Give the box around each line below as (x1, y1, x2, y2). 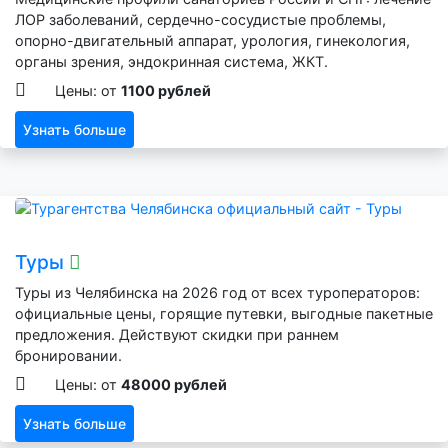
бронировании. (15, 346, 122, 364)
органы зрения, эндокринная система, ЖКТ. (15, 53, 328, 70)
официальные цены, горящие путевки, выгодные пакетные (15, 304, 433, 322)
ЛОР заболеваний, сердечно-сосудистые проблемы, (15, 11, 386, 28)
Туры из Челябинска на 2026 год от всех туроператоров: (15, 283, 420, 301)
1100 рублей (121, 82, 211, 99)
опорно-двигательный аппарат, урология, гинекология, (15, 32, 410, 49)
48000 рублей (121, 375, 227, 393)
